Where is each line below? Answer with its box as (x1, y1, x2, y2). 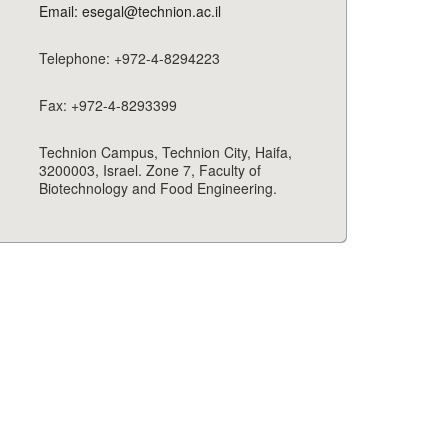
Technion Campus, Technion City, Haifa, (39, 142, 292, 163)
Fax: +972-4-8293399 (39, 95, 177, 116)
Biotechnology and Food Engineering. (39, 178, 277, 199)
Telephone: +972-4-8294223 (39, 48, 220, 69)
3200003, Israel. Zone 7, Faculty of (39, 160, 261, 181)
